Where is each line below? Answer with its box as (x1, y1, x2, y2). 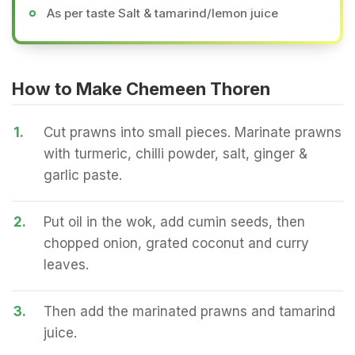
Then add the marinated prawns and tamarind (44, 303, 335, 319)
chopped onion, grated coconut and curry (44, 235, 309, 251)
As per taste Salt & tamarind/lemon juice (47, 6, 278, 21)
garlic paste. (44, 167, 122, 183)
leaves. (44, 257, 89, 273)
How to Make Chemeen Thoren (12, 78, 270, 99)
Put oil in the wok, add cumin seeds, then (44, 214, 305, 230)
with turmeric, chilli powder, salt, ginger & (44, 146, 307, 162)
